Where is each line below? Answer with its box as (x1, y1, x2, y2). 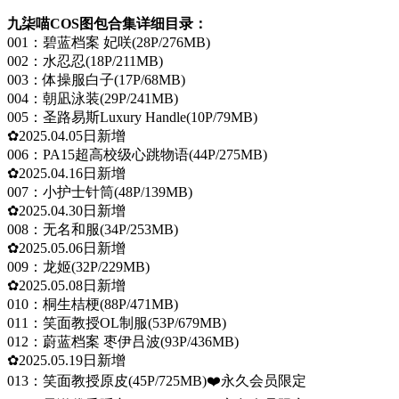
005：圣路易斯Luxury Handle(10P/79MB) (7, 109, 257, 125)
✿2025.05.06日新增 (7, 240, 126, 256)
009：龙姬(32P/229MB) (7, 258, 150, 274)
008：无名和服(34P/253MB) (7, 221, 178, 237)
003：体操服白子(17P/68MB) (7, 71, 185, 87)
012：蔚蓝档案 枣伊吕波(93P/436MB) (7, 333, 239, 349)
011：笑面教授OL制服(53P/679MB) (7, 314, 226, 330)
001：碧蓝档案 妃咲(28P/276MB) (7, 34, 210, 50)
